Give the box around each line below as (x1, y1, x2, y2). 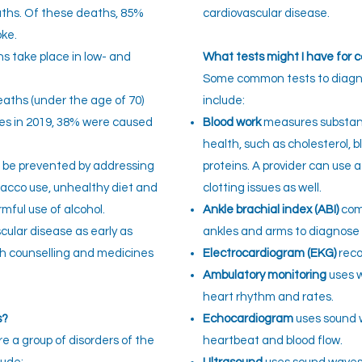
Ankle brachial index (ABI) (203, 204, 339, 216)
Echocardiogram (203, 313, 293, 325)
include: (203, 95, 245, 107)
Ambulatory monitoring (203, 269, 326, 281)
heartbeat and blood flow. (203, 335, 343, 347)
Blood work (203, 116, 261, 128)
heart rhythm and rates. (203, 291, 334, 303)
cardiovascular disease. (203, 7, 330, 19)
